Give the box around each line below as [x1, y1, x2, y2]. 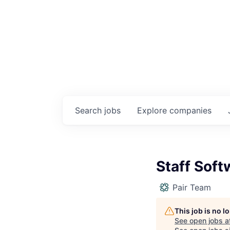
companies [169, 105, 212, 116]
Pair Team [172, 182, 211, 193]
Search [75, 105, 104, 116]
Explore [137, 105, 169, 116]
